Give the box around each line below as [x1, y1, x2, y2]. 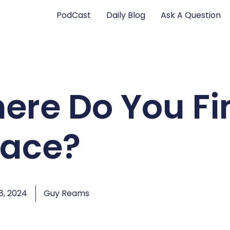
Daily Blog [106, 9, 146, 21]
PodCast [56, 9, 91, 21]
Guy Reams [44, 187, 89, 199]
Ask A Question [161, 9, 221, 21]
